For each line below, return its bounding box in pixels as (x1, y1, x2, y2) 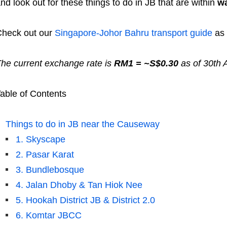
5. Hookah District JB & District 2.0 (15, 195, 155, 206)
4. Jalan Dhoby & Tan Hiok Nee (15, 180, 142, 191)
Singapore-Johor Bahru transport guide (52, 28, 212, 39)
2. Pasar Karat (15, 149, 74, 160)
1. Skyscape (15, 134, 65, 145)
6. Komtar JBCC (15, 210, 82, 221)
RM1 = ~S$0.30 (113, 58, 178, 69)
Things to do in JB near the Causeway (5, 119, 160, 130)
